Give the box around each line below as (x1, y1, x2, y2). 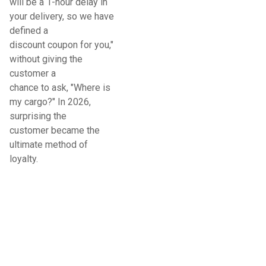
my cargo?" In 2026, (9, 96, 91, 107)
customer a (9, 68, 56, 79)
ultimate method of (9, 139, 88, 150)
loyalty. (9, 153, 38, 164)
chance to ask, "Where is (9, 82, 110, 93)
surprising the (9, 110, 66, 122)
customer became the (9, 125, 100, 136)
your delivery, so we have (9, 11, 114, 22)
